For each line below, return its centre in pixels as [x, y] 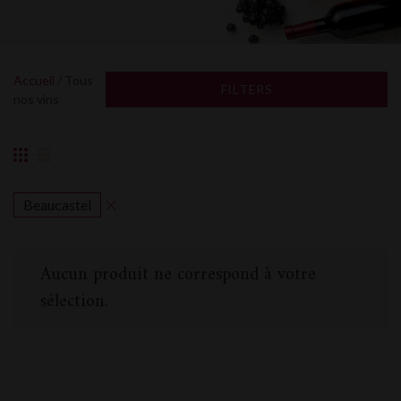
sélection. [74, 302]
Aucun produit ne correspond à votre [178, 275]
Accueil [34, 80]
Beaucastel [57, 205]
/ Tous [74, 80]
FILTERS [247, 89]
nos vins [36, 99]
